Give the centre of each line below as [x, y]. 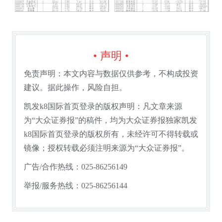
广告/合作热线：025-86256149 [76, 167]
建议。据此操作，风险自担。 [75, 88]
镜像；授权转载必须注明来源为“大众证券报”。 [107, 148]
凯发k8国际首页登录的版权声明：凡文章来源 [103, 107]
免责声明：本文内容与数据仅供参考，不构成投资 [111, 74]
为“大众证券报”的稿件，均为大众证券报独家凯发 [111, 120]
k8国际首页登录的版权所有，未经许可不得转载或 [111, 134]
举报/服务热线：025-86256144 [76, 186]
